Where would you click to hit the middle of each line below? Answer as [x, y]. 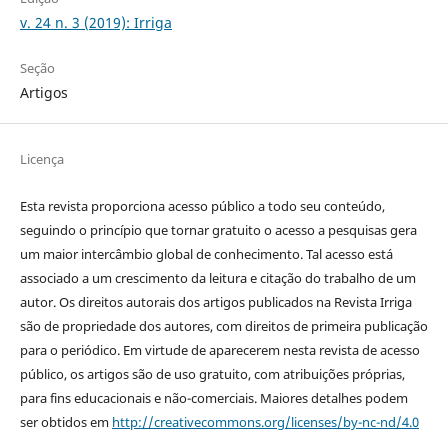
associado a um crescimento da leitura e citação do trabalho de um [217, 278]
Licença [41, 159]
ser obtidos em [65, 422]
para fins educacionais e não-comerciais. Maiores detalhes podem [213, 398]
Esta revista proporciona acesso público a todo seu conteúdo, [202, 206]
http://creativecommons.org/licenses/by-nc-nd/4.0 [265, 422]
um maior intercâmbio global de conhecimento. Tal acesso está [206, 254]
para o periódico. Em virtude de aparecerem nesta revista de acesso [219, 350]
